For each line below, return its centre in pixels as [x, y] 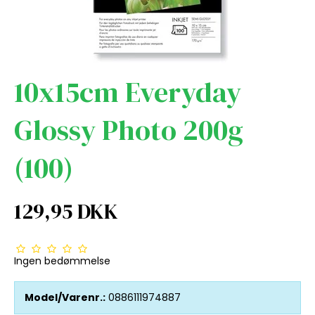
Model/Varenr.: [65, 297]
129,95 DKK [66, 211]
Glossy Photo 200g [129, 130]
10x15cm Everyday [128, 92]
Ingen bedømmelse [62, 261]
